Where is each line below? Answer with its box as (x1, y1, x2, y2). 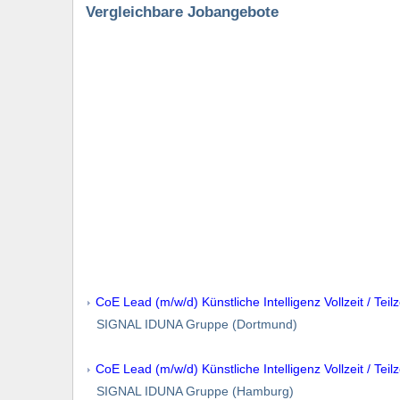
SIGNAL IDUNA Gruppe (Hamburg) (86, 383, 294, 398)
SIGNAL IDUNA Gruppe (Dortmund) (86, 316, 297, 331)
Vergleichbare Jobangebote (86, 3, 279, 21)
